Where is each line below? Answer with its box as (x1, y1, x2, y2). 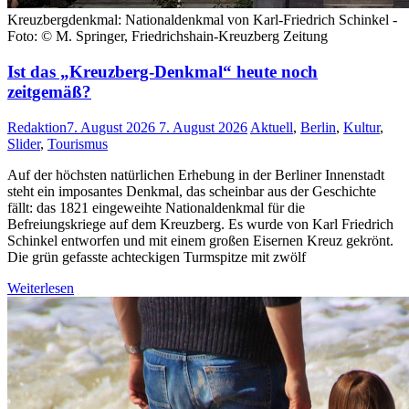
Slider (7, 135, 40, 152)
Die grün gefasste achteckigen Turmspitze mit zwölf (7, 248, 306, 265)
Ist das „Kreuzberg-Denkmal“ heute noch (7, 62, 318, 82)
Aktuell (250, 119, 293, 135)
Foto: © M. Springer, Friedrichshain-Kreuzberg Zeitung (7, 28, 328, 45)
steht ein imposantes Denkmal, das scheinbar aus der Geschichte (7, 183, 376, 199)
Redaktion (7, 119, 67, 135)
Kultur (343, 119, 380, 135)
